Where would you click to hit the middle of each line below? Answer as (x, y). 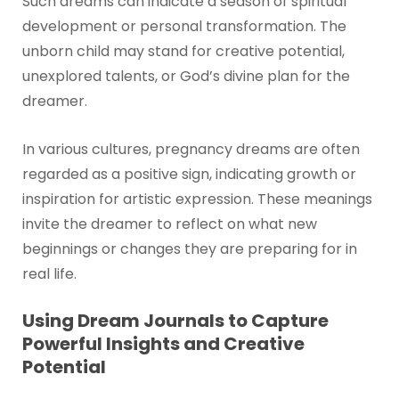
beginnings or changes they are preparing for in (189, 248)
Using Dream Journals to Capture (175, 321)
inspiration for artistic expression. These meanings (197, 199)
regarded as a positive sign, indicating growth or (189, 174)
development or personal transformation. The (184, 27)
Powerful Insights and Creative (163, 344)
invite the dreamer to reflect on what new (169, 224)
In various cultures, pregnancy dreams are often (191, 149)
